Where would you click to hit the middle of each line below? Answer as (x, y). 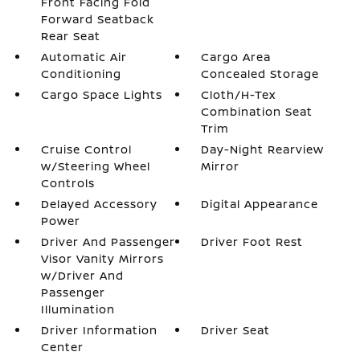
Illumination (78, 309)
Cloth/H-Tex (239, 94)
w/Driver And (82, 275)
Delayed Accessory (99, 204)
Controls (67, 183)
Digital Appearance (260, 204)
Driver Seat (236, 330)
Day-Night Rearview (263, 149)
